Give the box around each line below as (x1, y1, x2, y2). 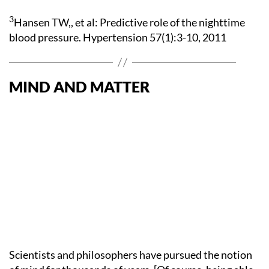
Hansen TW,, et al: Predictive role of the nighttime (14, 15, 245, 29)
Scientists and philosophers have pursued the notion (9, 247, 252, 261)
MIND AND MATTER (9, 77, 150, 95)
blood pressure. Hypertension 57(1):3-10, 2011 (9, 30, 226, 44)
